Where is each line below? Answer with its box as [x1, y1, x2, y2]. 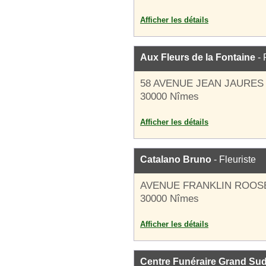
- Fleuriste [211, 154, 256, 164]
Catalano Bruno [140, 154, 211, 164]
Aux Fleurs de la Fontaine [140, 52, 255, 62]
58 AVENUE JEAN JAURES [140, 78, 264, 89]
